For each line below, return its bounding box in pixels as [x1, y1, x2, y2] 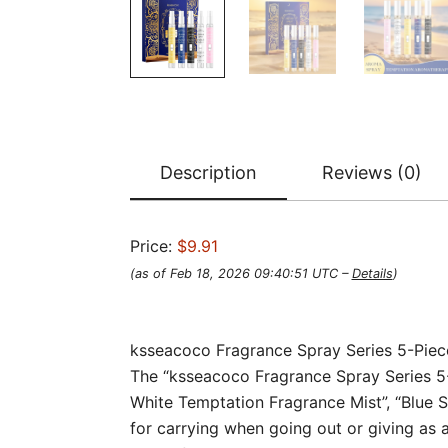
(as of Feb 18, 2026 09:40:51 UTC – [129, 265, 352, 281]
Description [159, 161, 257, 183]
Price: [129, 235, 177, 256]
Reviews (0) [321, 161, 422, 183]
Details [351, 265, 393, 281]
